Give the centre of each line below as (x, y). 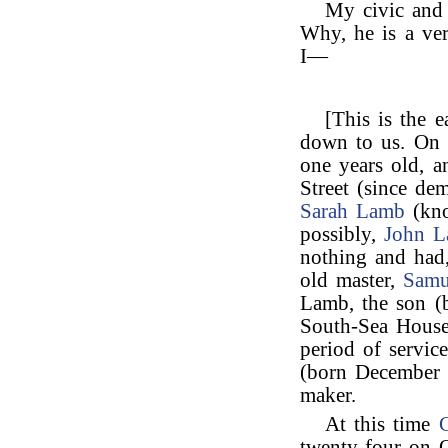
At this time (382, 424)
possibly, (342, 234)
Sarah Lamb (353, 211)
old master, (352, 280)
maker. (328, 395)
